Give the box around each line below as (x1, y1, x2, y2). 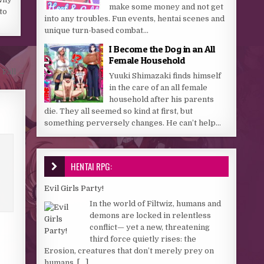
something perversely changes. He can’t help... (44, 118, 222, 127)
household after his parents (109, 95, 214, 104)
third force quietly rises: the (90, 234, 197, 243)
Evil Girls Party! (44, 184, 104, 193)
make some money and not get (109, 2, 224, 11)
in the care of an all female (109, 83, 208, 92)
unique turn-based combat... (44, 26, 149, 35)
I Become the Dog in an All (109, 43, 215, 55)
